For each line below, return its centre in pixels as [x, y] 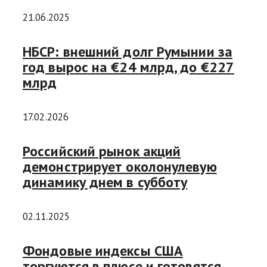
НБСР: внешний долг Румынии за [128, 52]
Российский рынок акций [102, 151]
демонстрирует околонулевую [120, 166]
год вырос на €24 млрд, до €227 [129, 67]
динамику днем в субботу [105, 182]
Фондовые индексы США [103, 250]
